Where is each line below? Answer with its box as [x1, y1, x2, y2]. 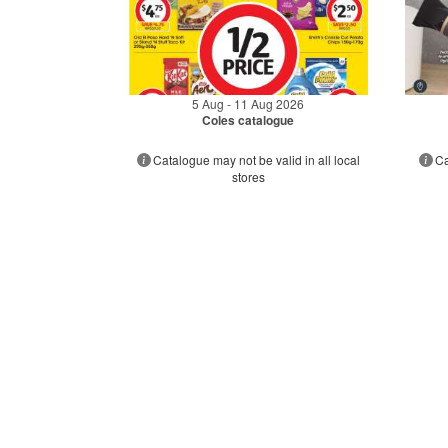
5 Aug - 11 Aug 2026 [192, 94, 305, 112]
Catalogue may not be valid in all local [152, 150, 360, 168]
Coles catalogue [202, 110, 295, 129]
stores [231, 167, 265, 185]
